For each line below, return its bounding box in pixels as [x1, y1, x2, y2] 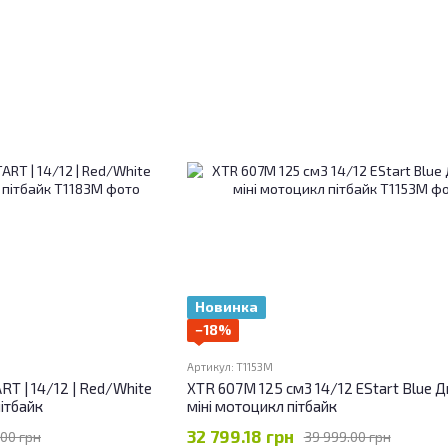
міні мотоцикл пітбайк [186, 397, 337, 416]
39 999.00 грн [303, 427, 391, 445]
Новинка [194, 298, 258, 316]
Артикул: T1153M [186, 360, 273, 374]
